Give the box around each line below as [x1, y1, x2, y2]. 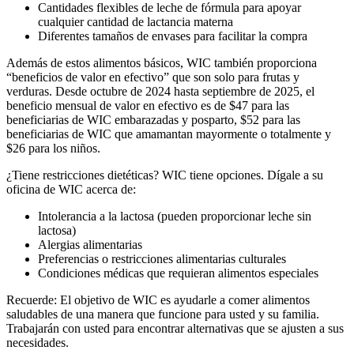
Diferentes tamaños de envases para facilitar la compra [38, 28, 307, 43]
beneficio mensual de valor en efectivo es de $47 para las [6, 98, 289, 112]
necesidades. [6, 335, 69, 349]
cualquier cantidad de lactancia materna [38, 14, 233, 28]
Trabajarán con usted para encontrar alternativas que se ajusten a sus [6, 321, 344, 335]
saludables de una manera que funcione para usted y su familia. [6, 307, 319, 321]
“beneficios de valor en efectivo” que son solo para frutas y [6, 70, 299, 84]
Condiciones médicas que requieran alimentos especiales [38, 265, 318, 280]
